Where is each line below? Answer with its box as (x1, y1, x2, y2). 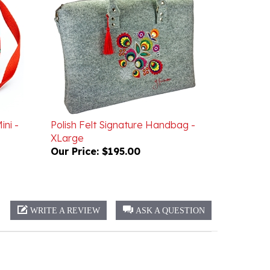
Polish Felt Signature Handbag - (50, 101, 195, 113)
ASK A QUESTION (136, 189, 205, 198)
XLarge (50, 115, 84, 127)
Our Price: (50, 128, 99, 140)
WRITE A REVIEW (30, 189, 100, 198)
